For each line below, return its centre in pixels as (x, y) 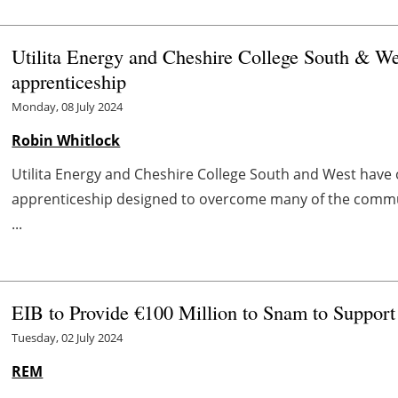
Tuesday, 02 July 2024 (68, 337)
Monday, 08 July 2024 (68, 106)
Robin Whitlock (66, 140)
